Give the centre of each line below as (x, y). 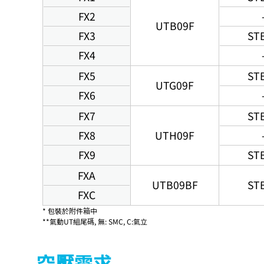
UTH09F (175, 135)
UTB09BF (175, 184)
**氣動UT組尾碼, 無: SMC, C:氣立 (95, 221)
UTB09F (175, 25)
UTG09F (175, 85)
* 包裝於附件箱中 (70, 210)
